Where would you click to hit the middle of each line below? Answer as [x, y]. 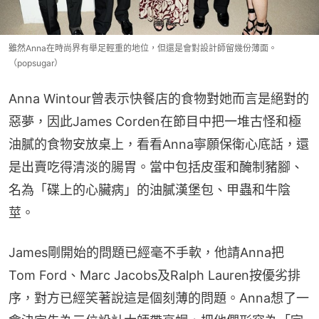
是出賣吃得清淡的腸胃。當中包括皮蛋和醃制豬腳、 [156, 167]
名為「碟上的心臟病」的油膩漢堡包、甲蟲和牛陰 [150, 189]
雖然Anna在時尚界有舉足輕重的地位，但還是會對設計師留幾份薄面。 [143, 48]
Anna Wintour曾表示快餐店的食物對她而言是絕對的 [159, 98]
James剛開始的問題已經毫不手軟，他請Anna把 [146, 252]
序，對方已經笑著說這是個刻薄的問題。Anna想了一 [159, 298]
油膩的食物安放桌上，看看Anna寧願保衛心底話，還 [159, 144]
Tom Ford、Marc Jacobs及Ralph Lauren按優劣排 [155, 275]
